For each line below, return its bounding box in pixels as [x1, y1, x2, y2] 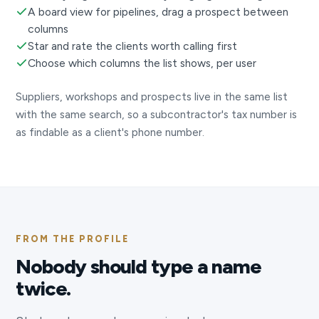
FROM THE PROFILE [16, 234, 130, 245]
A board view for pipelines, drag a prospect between [28, 5, 289, 19]
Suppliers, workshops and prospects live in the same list [16, 90, 288, 104]
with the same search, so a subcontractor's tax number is [16, 108, 298, 122]
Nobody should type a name [16, 254, 261, 279]
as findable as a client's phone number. [16, 125, 205, 140]
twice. [16, 276, 71, 301]
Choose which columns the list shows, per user [28, 56, 257, 70]
